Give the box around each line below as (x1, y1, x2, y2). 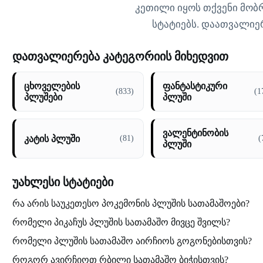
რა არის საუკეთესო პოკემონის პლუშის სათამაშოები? (12, 198, 249, 208)
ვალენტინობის (162, 128, 228, 138)
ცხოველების (23, 81, 80, 91)
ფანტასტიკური (162, 81, 227, 91)
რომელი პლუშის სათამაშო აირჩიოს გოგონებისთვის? (12, 236, 252, 246)
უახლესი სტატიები (12, 176, 113, 188)
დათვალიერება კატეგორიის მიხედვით (12, 50, 228, 63)
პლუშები (23, 92, 62, 102)
